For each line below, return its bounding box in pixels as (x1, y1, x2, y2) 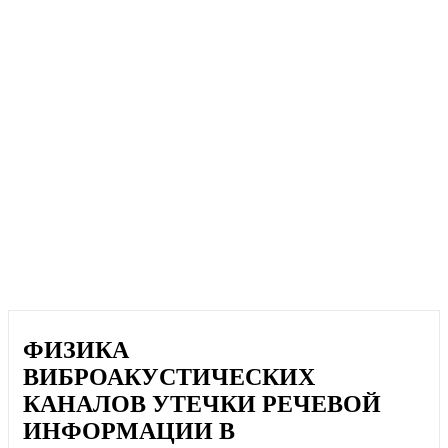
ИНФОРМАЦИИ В (23, 418, 236, 445)
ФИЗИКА (23, 337, 130, 364)
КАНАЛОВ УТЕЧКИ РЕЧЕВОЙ (23, 391, 382, 418)
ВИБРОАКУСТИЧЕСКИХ (23, 364, 316, 391)
